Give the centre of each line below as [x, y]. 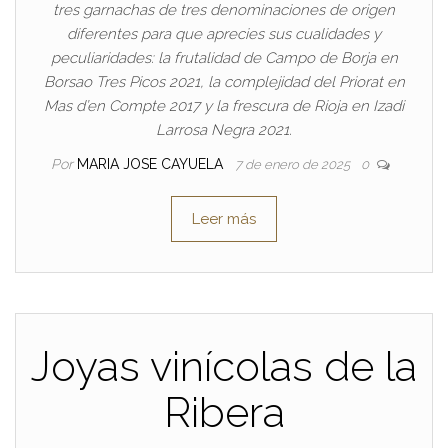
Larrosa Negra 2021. [224, 130]
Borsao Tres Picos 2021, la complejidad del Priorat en [224, 82]
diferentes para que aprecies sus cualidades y [224, 34]
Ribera [224, 413]
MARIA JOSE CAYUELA [151, 164]
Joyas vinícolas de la [224, 367]
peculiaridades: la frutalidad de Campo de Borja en [224, 58]
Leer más [224, 219]
